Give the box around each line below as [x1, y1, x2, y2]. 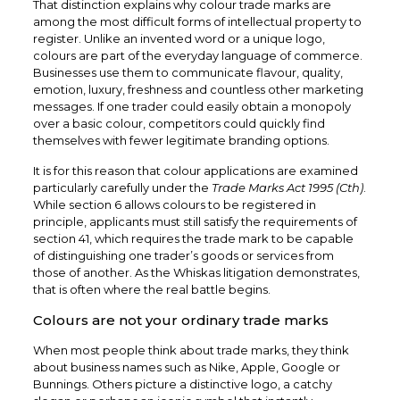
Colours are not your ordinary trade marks [32, 311, 329, 329]
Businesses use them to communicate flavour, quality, [32, 64, 343, 79]
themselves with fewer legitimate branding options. [32, 132, 329, 147]
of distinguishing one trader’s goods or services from [32, 247, 334, 262]
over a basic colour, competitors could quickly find [32, 115, 325, 130]
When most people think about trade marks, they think [32, 342, 349, 357]
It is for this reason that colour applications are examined [32, 162, 358, 178]
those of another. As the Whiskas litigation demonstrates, [32, 264, 360, 279]
